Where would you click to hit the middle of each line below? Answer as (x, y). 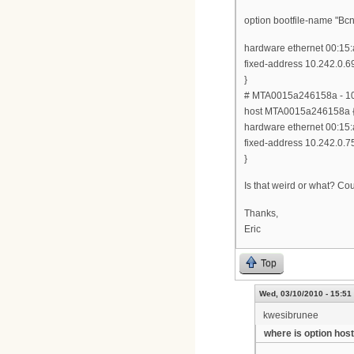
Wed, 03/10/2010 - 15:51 (305, 294)
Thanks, (261, 213)
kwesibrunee (291, 316)
